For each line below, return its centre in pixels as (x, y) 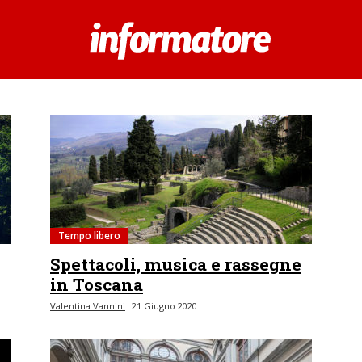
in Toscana (97, 284)
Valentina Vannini (88, 306)
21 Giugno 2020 (164, 306)
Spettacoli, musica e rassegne (176, 264)
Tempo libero (89, 236)
